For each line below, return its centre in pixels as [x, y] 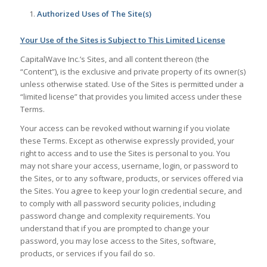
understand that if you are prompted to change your [114, 228]
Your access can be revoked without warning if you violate [125, 128]
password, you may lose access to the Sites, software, [118, 240]
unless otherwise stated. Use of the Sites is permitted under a [132, 84]
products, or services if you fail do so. [87, 253]
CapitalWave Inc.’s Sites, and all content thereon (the [114, 59]
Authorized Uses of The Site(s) [94, 13]
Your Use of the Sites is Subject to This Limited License [122, 40]
